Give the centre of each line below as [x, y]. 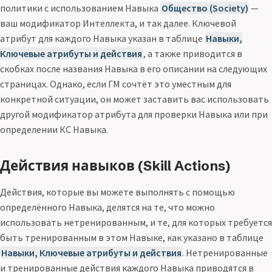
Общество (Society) [205, 8]
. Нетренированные [225, 252]
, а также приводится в [192, 54]
